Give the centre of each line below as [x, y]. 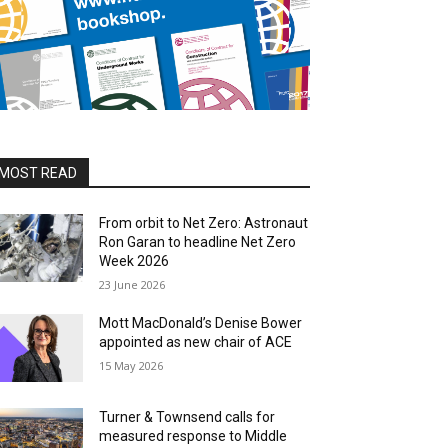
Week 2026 [134, 261]
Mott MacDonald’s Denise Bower [201, 323]
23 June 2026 [132, 285]
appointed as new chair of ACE [196, 342]
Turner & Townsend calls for [187, 417]
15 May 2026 [131, 366]
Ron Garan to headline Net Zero [198, 242]
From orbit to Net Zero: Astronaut [204, 223]
